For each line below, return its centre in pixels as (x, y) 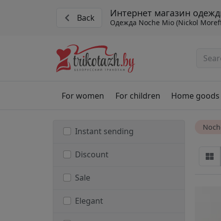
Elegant (89, 201)
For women (83, 95)
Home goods (195, 95)
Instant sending (104, 131)
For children (138, 95)
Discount (92, 155)
